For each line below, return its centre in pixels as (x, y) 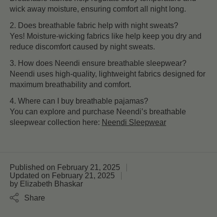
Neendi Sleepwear (134, 123)
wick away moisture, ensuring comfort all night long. (98, 9)
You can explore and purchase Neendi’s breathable (98, 112)
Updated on (30, 176)
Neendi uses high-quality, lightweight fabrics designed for (108, 74)
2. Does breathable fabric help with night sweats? (94, 26)
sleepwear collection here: (56, 123)
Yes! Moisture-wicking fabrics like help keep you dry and (106, 36)
